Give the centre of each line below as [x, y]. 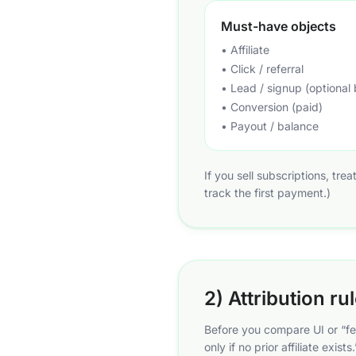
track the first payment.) [267, 193]
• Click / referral [262, 69]
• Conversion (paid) [272, 107]
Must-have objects [279, 26]
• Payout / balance [270, 126]
